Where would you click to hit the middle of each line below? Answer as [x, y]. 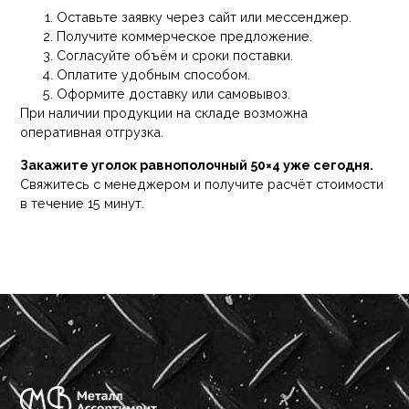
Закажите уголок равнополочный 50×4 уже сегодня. [197, 164]
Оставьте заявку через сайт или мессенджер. [204, 17]
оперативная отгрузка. [92, 132]
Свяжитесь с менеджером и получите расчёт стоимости [202, 184]
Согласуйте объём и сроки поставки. [175, 56]
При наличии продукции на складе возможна [164, 113]
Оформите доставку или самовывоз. [174, 94]
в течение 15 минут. [83, 203]
